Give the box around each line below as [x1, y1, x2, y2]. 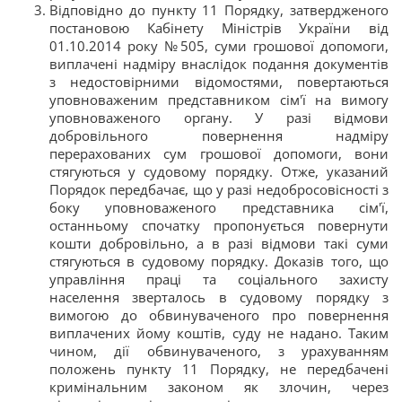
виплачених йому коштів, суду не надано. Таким [49, 324, 389, 342]
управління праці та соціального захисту [49, 270, 389, 288]
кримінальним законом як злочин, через [49, 378, 389, 396]
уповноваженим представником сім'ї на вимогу [49, 91, 389, 109]
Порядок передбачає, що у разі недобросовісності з [49, 180, 389, 198]
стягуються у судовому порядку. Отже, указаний [49, 162, 389, 180]
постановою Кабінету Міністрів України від [49, 19, 389, 37]
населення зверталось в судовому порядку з [49, 288, 389, 306]
